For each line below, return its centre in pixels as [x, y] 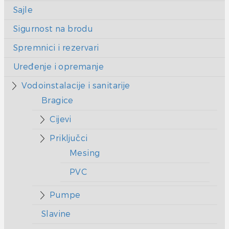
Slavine [56, 214]
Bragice [58, 100]
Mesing [85, 153]
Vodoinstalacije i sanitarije [76, 85]
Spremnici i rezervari [56, 48]
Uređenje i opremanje [59, 66]
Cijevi [61, 119]
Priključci [69, 138]
